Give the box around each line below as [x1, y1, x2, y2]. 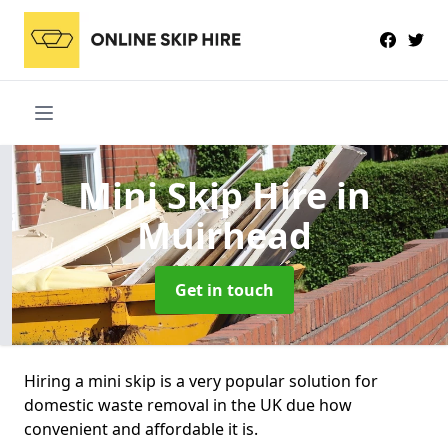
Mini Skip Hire [77, 170, 336, 220]
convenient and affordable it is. [24, 417, 258, 440]
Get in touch [174, 278, 274, 301]
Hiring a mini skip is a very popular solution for [24, 369, 378, 392]
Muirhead [136, 210, 312, 260]
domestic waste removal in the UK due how [24, 393, 352, 416]
